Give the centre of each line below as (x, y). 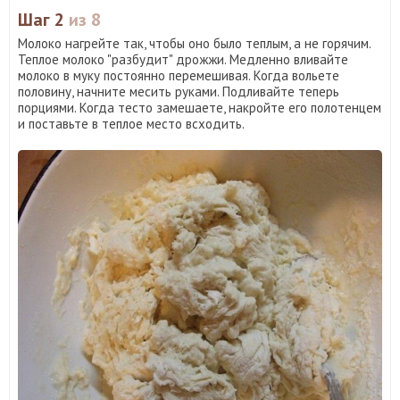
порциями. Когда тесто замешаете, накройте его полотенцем (200, 107)
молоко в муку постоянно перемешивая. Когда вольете (179, 75)
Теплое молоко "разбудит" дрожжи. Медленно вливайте (183, 59)
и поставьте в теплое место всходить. (131, 123)
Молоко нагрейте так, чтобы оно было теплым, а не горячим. (194, 43)
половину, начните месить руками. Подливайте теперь (179, 91)
